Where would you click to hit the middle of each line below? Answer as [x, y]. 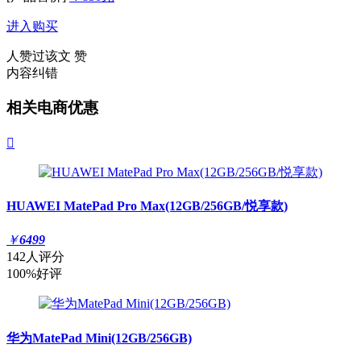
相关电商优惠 [52, 108]
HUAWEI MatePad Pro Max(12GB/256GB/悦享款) [147, 206]
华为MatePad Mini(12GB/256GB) [99, 338]
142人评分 [35, 257]
